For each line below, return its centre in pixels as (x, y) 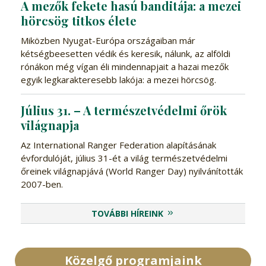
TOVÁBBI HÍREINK (128, 213)
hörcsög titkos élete (78, 20)
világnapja (50, 125)
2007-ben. (42, 184)
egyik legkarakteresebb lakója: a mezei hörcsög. (118, 79)
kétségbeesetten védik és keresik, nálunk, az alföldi (125, 53)
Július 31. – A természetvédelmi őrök (123, 110)
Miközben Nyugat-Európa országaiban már (108, 40)
